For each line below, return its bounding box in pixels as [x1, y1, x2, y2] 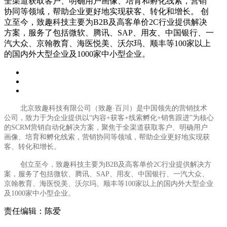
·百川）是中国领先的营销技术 [112, 104, 207, 112]
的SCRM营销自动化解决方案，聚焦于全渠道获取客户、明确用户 [4, 123, 208, 131]
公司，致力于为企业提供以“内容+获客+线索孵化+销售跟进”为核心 [4, 113, 214, 122]
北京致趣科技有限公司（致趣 [20, 104, 112, 112]
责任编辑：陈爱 [4, 206, 61, 215]
